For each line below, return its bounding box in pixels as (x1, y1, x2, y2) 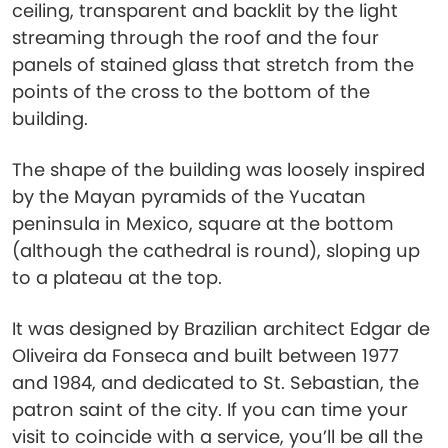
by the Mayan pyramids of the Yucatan (12, 184, 366, 209)
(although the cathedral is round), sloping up (12, 238, 420, 263)
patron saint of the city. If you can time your (12, 397, 408, 422)
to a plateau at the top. (12, 265, 222, 290)
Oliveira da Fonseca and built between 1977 (12, 343, 399, 368)
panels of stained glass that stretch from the (12, 52, 414, 77)
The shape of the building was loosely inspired (12, 157, 425, 182)
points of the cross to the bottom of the (12, 79, 370, 104)
